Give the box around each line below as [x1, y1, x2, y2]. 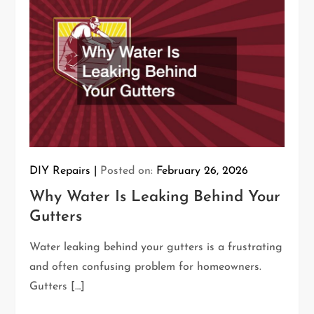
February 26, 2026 [156, 165, 249, 177]
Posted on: [100, 165, 157, 177]
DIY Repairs [29, 165, 91, 177]
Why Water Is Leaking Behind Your [29, 189, 281, 206]
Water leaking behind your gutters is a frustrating [29, 242, 283, 254]
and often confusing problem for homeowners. [29, 261, 262, 273]
